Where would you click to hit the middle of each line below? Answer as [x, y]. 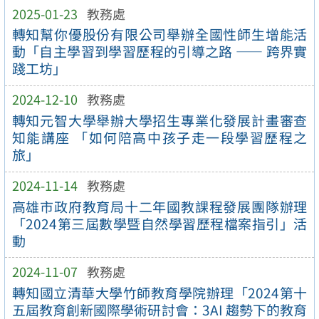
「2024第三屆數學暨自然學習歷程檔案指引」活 [159, 223]
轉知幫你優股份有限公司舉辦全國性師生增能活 [159, 35]
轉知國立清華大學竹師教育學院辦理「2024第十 [159, 292]
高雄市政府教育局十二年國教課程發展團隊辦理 [159, 206]
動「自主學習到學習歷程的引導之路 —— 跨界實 [159, 52]
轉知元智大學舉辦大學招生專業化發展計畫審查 [159, 121]
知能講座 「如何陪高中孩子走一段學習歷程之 [159, 138]
